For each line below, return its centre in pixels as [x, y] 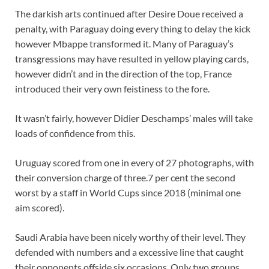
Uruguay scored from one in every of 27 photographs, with [134, 163]
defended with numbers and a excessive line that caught [129, 252]
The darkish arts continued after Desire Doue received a [129, 14]
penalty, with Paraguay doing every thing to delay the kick [133, 29]
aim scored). [40, 208]
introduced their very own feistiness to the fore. [113, 89]
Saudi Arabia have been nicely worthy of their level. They [130, 237]
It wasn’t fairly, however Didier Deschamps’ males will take [134, 118]
